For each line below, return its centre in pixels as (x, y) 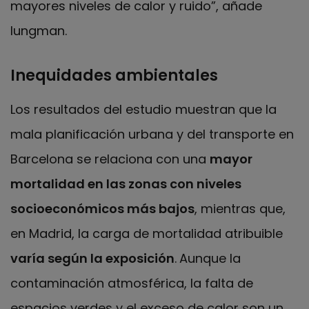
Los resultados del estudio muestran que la (143, 109)
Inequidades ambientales (114, 75)
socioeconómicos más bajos (102, 208)
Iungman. (39, 30)
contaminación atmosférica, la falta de (132, 283)
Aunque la (210, 258)
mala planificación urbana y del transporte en (152, 134)
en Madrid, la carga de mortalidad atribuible (147, 233)
